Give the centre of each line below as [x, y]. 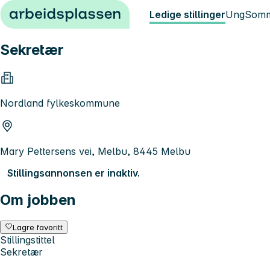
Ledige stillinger [187, 14]
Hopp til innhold [42, 11]
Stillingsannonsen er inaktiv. [74, 173]
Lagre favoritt [38, 227]
